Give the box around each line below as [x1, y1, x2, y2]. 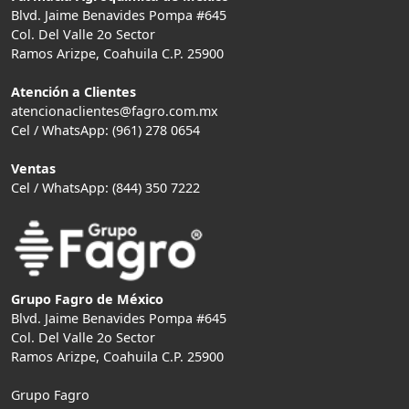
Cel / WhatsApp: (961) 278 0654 [11, 121, 200, 139]
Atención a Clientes [11, 82, 136, 100]
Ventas [11, 159, 56, 177]
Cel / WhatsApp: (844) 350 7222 [11, 178, 200, 196]
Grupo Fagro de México [11, 289, 163, 308]
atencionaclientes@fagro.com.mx [11, 101, 218, 120]
